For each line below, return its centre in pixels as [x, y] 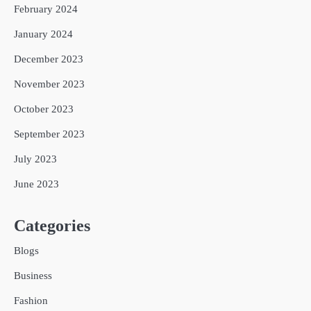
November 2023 [49, 84]
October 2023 [44, 109]
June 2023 [36, 184]
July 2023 [35, 159]
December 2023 [49, 59]
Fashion [31, 301]
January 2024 [43, 34]
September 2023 [49, 134]
